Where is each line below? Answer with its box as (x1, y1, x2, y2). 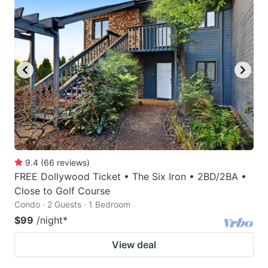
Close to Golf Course (14, 184, 110, 197)
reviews (57, 157, 87, 167)
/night (36, 214, 63, 226)
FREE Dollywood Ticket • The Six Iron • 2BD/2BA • (14, 170, 246, 182)
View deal (112, 238, 156, 251)
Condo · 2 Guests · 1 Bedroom (14, 199, 130, 209)
